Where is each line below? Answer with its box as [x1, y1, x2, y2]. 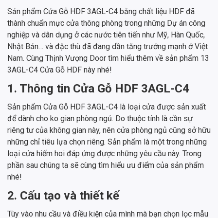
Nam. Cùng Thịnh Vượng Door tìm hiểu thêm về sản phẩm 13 [7, 54, 209, 63]
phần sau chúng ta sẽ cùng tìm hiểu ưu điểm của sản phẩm [7, 161, 204, 170]
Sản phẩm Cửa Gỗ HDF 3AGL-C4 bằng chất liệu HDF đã [7, 7, 195, 17]
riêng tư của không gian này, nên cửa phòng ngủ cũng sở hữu [7, 126, 211, 135]
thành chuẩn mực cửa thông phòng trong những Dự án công [7, 18, 205, 28]
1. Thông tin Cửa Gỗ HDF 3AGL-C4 [7, 82, 189, 96]
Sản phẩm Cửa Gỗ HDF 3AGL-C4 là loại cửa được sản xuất [7, 102, 206, 112]
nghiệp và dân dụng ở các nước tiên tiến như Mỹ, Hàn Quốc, [7, 30, 205, 40]
